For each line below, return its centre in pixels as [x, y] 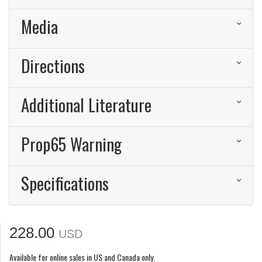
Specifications [65, 183]
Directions [53, 66]
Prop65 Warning [71, 144]
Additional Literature [86, 105]
